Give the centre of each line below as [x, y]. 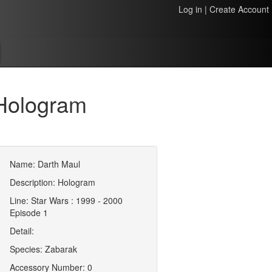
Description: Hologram [53, 182]
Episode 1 [29, 212]
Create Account [239, 9]
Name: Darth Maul [45, 164]
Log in [190, 9]
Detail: [22, 231]
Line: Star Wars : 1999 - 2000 [66, 200]
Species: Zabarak [44, 249]
